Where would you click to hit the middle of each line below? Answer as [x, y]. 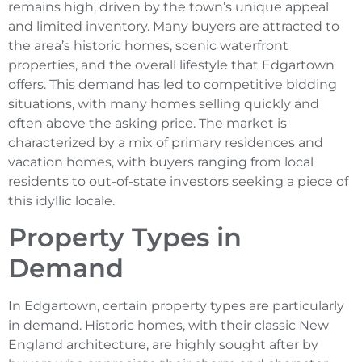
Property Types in [125, 238]
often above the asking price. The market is [147, 123]
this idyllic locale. [61, 200]
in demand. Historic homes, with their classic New [168, 326]
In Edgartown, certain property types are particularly [176, 306]
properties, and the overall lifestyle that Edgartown [171, 65]
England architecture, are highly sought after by [163, 345]
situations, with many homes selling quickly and [164, 103]
